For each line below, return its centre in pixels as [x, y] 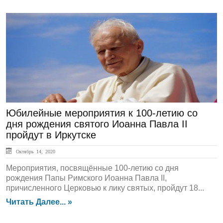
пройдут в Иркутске [51, 135]
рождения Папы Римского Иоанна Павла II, [86, 178]
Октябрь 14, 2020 [34, 151]
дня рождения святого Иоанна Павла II [97, 124]
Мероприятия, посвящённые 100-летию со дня [92, 168]
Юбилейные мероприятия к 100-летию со [102, 113]
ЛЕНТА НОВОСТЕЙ [57, 29]
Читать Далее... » [39, 202]
